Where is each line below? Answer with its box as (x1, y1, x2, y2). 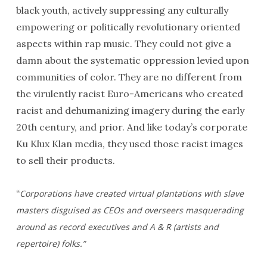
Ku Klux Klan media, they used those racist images (15, 138, 243, 150)
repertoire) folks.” (15, 238, 85, 249)
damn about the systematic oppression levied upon (15, 54, 249, 66)
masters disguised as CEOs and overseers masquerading (15, 204, 244, 216)
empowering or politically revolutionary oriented (15, 21, 240, 33)
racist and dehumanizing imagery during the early (15, 104, 244, 116)
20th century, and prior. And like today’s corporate (15, 121, 247, 133)
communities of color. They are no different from (15, 71, 242, 83)
